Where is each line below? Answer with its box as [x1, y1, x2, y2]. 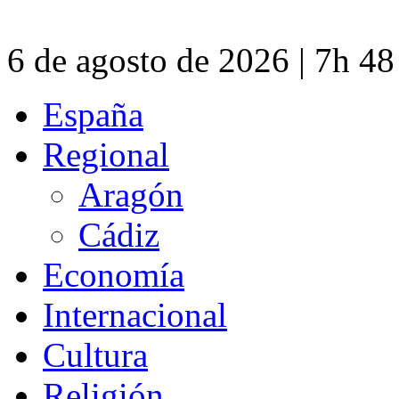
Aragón [78, 175, 183, 214]
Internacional [43, 295, 227, 334]
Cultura [43, 335, 148, 374]
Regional [43, 134, 169, 174]
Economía [43, 255, 184, 294]
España [43, 94, 143, 134]
